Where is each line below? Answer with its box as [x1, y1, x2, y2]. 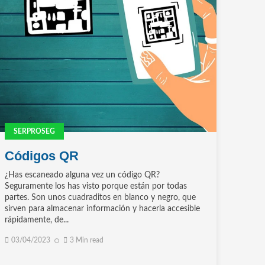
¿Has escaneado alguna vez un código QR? [4, 171, 160, 180]
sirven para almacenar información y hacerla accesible [4, 205, 200, 214]
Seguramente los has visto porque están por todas [4, 182, 187, 191]
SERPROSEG [13, 128, 55, 135]
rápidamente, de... [4, 216, 69, 225]
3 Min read [69, 237, 104, 244]
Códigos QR [4, 148, 79, 164]
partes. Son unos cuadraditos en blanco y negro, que [4, 193, 196, 202]
